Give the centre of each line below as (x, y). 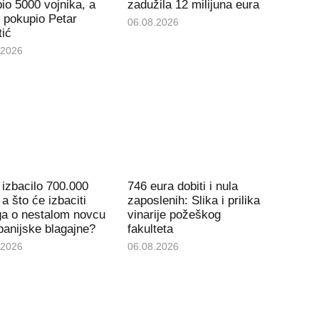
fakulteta (151, 229)
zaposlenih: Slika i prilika (194, 201)
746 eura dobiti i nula (183, 187)
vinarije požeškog (174, 215)
